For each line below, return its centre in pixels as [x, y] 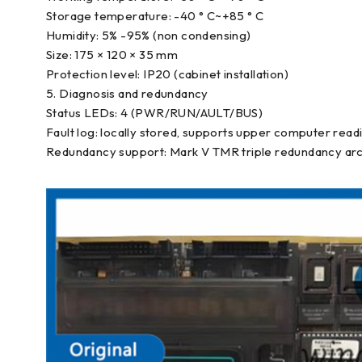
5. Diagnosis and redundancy [127, 93]
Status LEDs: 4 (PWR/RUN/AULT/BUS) [155, 113]
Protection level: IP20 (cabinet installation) [167, 74]
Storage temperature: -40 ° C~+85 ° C [155, 16]
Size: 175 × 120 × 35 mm [112, 55]
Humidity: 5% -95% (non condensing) [149, 35]
